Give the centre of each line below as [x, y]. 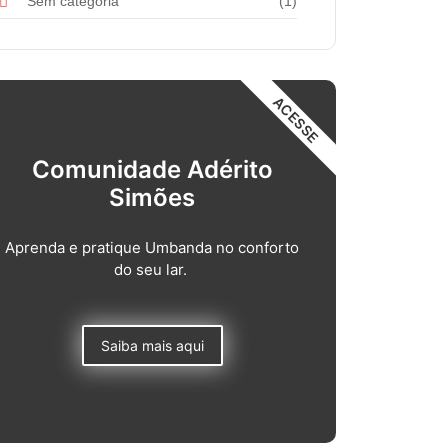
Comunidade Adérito [152, 170]
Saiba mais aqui [152, 346]
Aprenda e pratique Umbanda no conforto [152, 247]
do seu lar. [152, 269]
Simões [152, 198]
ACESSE [296, 119]
